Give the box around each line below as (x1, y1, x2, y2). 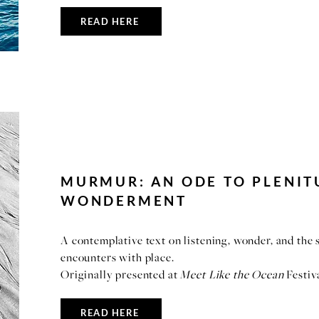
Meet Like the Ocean (179, 268, 284, 283)
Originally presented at (61, 268, 180, 283)
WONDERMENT (61, 192, 188, 209)
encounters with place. (61, 251, 174, 266)
